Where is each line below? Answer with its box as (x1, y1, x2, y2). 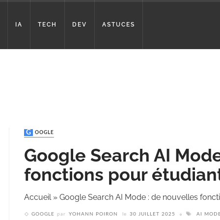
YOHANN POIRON (69, 212, 118, 217)
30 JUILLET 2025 (130, 212, 175, 217)
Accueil (24, 192, 51, 202)
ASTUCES (102, 21, 135, 28)
